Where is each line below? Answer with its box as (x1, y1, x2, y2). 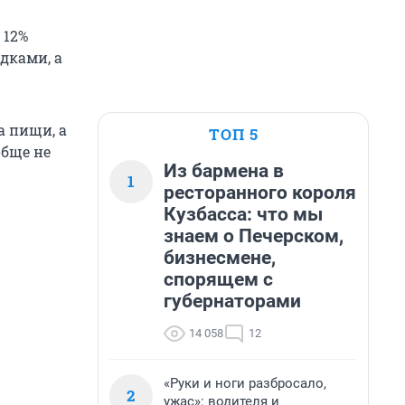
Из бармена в (164, 160, 284, 182)
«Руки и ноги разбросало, (164, 375, 326, 391)
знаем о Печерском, (164, 225, 344, 247)
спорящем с (164, 268, 273, 290)
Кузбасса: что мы (164, 203, 323, 225)
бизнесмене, (164, 247, 276, 268)
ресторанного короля (164, 182, 356, 203)
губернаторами (164, 290, 301, 312)
